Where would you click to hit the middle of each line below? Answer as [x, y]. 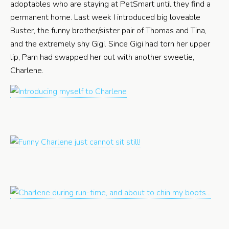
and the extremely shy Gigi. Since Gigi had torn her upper [110, 44]
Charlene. [27, 71]
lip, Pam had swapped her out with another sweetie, [102, 57]
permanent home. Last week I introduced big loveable [105, 17]
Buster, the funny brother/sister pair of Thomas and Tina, [108, 31]
